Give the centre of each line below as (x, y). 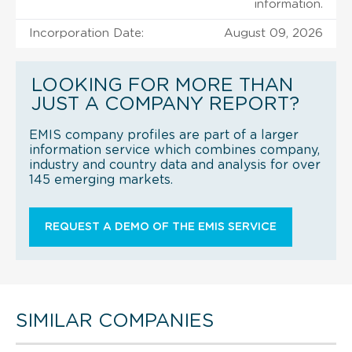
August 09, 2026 (273, 33)
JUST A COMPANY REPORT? (165, 104)
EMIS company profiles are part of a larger (164, 135)
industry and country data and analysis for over (175, 165)
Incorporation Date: (86, 33)
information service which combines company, (174, 150)
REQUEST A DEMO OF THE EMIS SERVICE (161, 227)
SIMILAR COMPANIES (115, 321)
